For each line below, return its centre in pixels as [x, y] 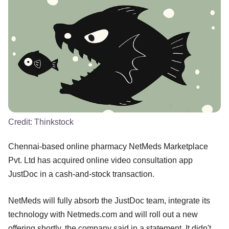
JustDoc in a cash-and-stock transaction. [81, 174]
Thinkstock [54, 122]
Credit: [21, 122]
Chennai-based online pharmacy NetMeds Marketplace [108, 146]
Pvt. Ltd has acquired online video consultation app [100, 160]
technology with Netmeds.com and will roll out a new [103, 214]
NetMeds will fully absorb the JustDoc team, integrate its [109, 200]
